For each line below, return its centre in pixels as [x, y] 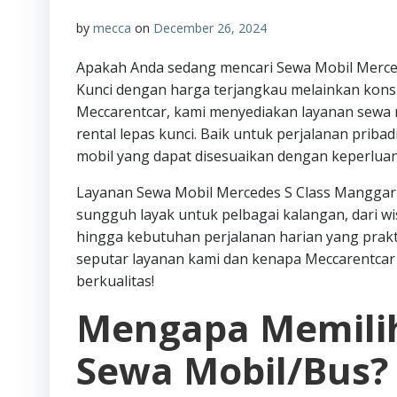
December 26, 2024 [210, 28]
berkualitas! [115, 281]
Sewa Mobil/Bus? [232, 370]
